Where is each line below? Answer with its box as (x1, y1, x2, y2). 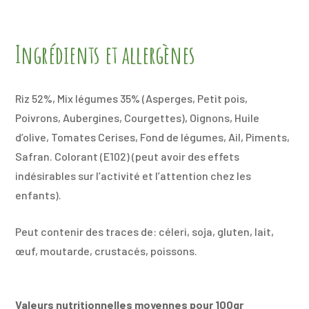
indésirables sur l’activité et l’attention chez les (15, 168, 252, 182)
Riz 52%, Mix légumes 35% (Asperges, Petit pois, (15, 91, 248, 105)
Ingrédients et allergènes (15, 38, 195, 70)
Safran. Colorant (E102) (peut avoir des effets (15, 149, 240, 163)
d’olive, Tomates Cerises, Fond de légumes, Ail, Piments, (15, 130, 290, 143)
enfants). (15, 188, 62, 201)
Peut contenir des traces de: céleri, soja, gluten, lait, (15, 224, 275, 238)
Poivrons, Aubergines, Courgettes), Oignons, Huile (15, 110, 260, 124)
